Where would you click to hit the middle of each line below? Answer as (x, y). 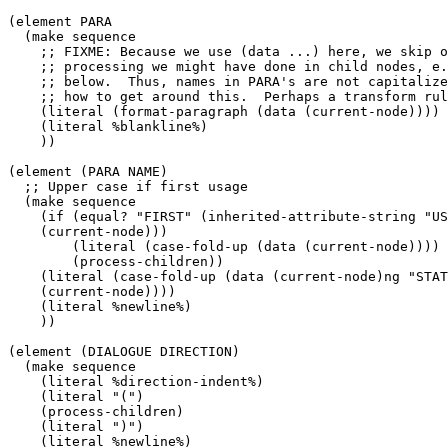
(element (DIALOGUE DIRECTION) (124, 351)
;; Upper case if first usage (128, 186)
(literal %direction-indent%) (136, 381)
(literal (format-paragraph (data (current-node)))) (224, 111)
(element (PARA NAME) (88, 171)
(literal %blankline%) (108, 126)
